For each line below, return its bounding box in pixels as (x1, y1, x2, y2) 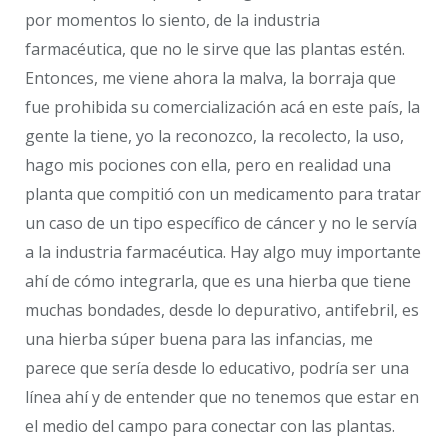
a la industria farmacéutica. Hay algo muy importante (25, 241, 421, 264)
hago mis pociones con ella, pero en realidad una (25, 154, 391, 177)
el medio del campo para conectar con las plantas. (25, 415, 395, 438)
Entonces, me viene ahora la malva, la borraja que (25, 67, 396, 90)
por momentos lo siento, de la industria (25, 9, 320, 32)
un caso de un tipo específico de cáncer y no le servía (25, 212, 417, 235)
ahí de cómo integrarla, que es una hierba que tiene (25, 270, 411, 293)
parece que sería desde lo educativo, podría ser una (25, 357, 409, 380)
